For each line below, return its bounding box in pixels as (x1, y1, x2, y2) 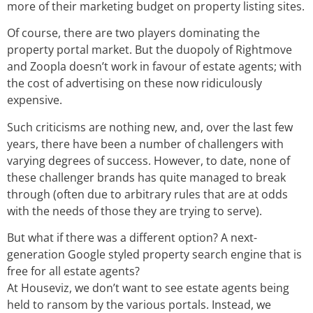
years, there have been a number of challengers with (7, 136, 284, 152)
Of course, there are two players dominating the (7, 25, 260, 41)
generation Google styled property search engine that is (7, 246, 302, 262)
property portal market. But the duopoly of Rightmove (7, 42, 292, 58)
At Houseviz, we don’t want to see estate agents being (7, 279, 289, 296)
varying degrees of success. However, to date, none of (7, 152, 290, 168)
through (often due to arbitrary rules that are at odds (7, 186, 288, 202)
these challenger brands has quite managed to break (7, 169, 286, 185)
